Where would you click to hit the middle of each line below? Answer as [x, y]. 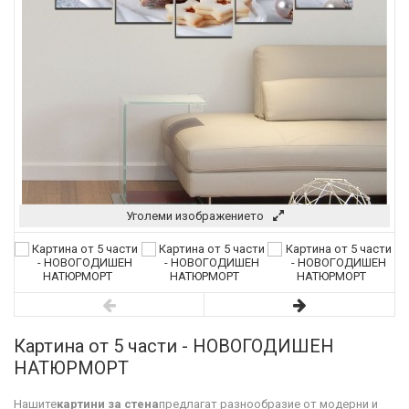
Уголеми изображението [194, 216]
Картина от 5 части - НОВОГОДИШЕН [174, 346]
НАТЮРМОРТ [71, 368]
